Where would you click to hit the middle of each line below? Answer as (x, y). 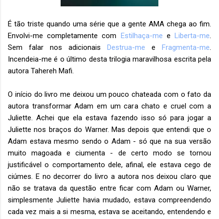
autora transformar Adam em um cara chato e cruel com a (109, 106)
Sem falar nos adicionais (57, 47)
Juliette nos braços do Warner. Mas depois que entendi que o (109, 129)
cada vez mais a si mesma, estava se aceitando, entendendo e (109, 211)
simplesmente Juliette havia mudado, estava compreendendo (109, 200)
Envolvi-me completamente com (64, 35)
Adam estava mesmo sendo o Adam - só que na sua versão (109, 141)
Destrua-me (126, 47)
